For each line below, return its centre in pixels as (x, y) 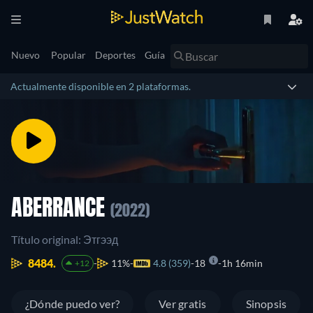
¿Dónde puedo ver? (73, 304)
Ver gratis (183, 304)
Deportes (115, 55)
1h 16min (242, 263)
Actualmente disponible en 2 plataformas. (101, 86)
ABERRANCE (61, 210)
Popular (68, 55)
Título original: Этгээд (65, 239)
